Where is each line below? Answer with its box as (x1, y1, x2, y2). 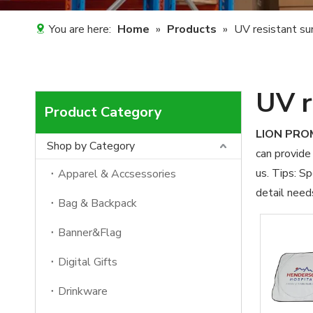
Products (167, 22, 217, 37)
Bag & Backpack (58, 196, 137, 211)
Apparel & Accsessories (58, 166, 176, 182)
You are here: (46, 22, 114, 37)
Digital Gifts (58, 254, 117, 270)
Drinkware (58, 284, 108, 299)
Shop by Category (47, 138, 135, 154)
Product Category (44, 103, 162, 122)
